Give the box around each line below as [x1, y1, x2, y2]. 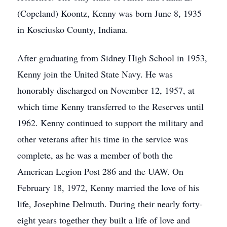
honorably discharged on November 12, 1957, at [17, 84, 195, 96]
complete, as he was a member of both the [17, 149, 173, 161]
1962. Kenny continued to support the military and [17, 117, 203, 129]
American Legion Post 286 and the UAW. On [17, 165, 183, 177]
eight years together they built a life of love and [17, 214, 190, 226]
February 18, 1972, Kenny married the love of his [17, 181, 199, 194]
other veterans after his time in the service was [17, 133, 188, 145]
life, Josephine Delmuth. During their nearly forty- [17, 198, 203, 210]
